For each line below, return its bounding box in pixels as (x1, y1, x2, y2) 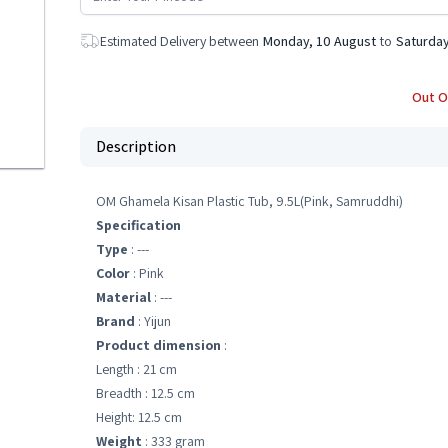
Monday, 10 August (263, 32, 376, 50)
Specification (96, 216, 181, 234)
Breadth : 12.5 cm (96, 384, 195, 402)
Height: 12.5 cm (96, 408, 182, 426)
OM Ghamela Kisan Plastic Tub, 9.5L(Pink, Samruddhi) (96, 192, 403, 210)
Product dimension (96, 336, 221, 354)
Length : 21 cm (96, 360, 177, 378)
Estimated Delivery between (100, 32, 259, 50)
